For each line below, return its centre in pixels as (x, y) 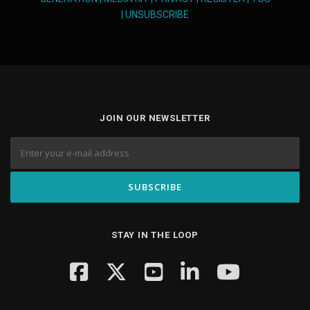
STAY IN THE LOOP (155, 235)
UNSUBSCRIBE (157, 15)
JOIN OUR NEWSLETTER (155, 118)
